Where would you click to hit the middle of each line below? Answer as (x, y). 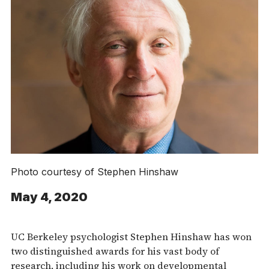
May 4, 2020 (49, 197)
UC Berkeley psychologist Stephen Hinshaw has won (131, 236)
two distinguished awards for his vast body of (115, 251)
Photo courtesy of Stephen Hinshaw (95, 171)
